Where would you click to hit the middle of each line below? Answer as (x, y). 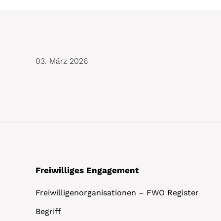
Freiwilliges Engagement (87, 170)
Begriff (48, 211)
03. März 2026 (62, 61)
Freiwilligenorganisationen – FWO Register (117, 192)
